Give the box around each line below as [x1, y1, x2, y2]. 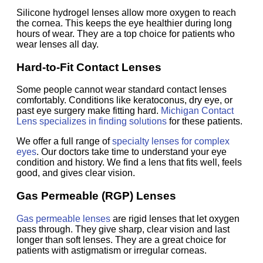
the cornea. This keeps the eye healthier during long [16, 18, 232, 29]
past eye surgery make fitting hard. [16, 106, 161, 116]
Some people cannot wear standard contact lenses [16, 85, 227, 95]
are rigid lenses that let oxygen [110, 213, 240, 224]
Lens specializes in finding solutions [16, 116, 167, 127]
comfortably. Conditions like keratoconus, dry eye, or [16, 95, 232, 106]
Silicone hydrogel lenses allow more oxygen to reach [16, 8, 236, 18]
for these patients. [167, 116, 242, 127]
